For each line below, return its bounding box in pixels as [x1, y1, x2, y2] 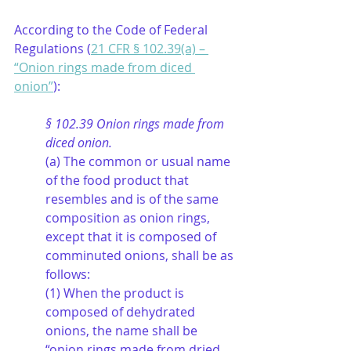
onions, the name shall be [45, 322, 201, 339]
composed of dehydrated [45, 303, 198, 320]
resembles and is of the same [45, 190, 222, 208]
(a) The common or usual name [45, 153, 233, 170]
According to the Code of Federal [14, 21, 211, 38]
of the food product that [45, 172, 192, 189]
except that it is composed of [45, 228, 219, 245]
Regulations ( [14, 40, 91, 57]
